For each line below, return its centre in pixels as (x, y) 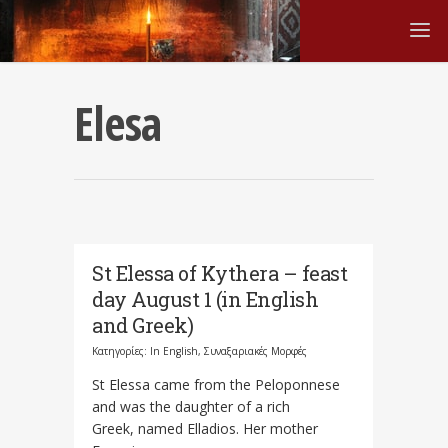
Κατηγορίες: (121, 351)
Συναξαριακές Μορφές (255, 351)
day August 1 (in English (205, 299)
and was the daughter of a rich (191, 406)
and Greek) (142, 325)
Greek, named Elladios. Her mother (205, 428)
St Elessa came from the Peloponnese (216, 384)
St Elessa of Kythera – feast (219, 273)
